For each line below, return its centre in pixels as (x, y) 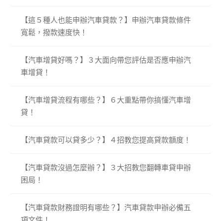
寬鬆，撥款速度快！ (54, 33)
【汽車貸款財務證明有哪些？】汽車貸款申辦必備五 (106, 208)
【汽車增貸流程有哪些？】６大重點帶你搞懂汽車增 (106, 100)
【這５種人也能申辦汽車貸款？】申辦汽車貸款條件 (106, 20)
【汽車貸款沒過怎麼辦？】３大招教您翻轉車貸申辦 (106, 168)
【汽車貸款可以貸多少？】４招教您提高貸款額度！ (106, 140)
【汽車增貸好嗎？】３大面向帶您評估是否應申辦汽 (106, 60)
